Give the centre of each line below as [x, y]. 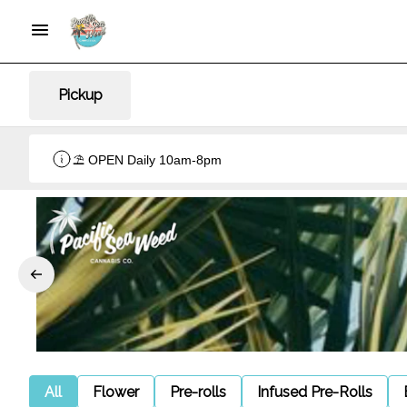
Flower [116, 392]
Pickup [80, 95]
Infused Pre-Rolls [315, 392]
